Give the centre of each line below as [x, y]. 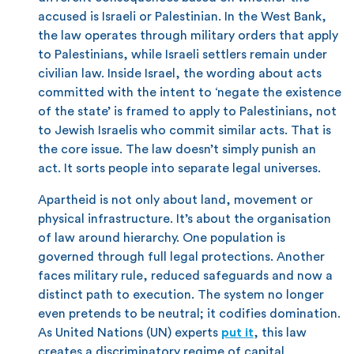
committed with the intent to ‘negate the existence [190, 92]
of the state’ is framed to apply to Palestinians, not [187, 111]
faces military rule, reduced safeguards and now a [185, 275]
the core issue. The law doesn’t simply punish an [177, 149]
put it [237, 332]
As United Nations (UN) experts [130, 332]
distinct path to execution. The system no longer [181, 294]
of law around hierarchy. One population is [162, 237]
